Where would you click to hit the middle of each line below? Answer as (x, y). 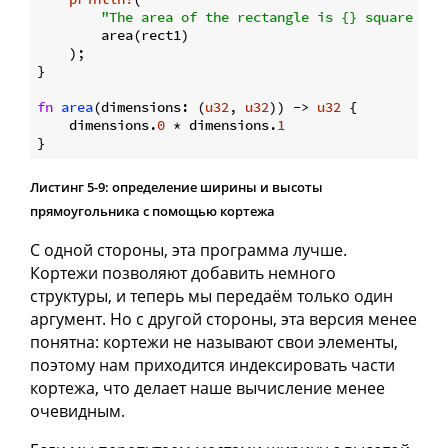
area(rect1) (113, 35)
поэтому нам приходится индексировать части (212, 365)
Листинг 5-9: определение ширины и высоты (176, 187)
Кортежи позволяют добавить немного (183, 273)
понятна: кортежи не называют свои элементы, (214, 342)
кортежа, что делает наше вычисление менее (207, 388)
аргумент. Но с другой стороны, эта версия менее (223, 319)
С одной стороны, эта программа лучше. (188, 250)
